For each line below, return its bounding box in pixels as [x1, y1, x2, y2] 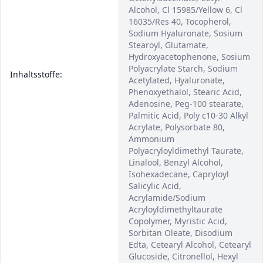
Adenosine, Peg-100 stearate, [129, 98, 244, 109]
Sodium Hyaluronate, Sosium [129, 28, 242, 39]
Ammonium [129, 133, 174, 144]
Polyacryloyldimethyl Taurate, [129, 145, 244, 156]
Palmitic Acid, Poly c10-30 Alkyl [129, 110, 248, 121]
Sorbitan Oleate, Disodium [129, 227, 232, 238]
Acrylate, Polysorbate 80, [129, 122, 225, 133]
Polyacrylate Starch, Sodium [129, 63, 238, 74]
